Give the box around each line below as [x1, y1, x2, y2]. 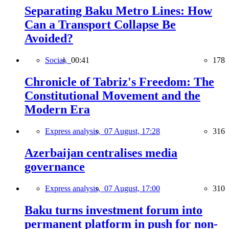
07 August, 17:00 [104, 184, 160, 193]
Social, [45, 55, 71, 64]
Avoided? [25, 32, 73, 45]
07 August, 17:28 [104, 126, 160, 135]
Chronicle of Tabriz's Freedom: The [25, 75, 214, 88]
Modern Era [25, 102, 90, 116]
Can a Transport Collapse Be [25, 18, 176, 32]
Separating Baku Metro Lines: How [25, 4, 212, 18]
